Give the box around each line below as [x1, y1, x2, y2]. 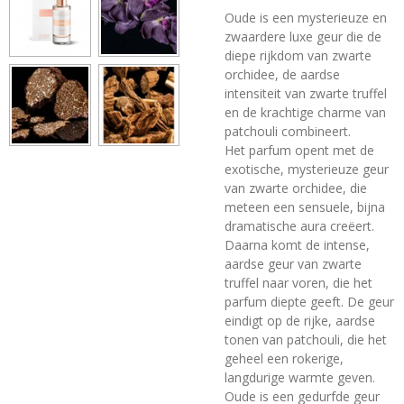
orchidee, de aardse [225, 65, 340, 83]
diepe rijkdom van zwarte [225, 46, 372, 64]
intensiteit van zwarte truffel [225, 84, 387, 102]
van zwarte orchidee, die [225, 179, 367, 197]
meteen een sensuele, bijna [225, 197, 385, 216]
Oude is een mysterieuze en [225, 8, 387, 26]
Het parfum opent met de [225, 141, 374, 159]
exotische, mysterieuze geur [225, 160, 389, 178]
